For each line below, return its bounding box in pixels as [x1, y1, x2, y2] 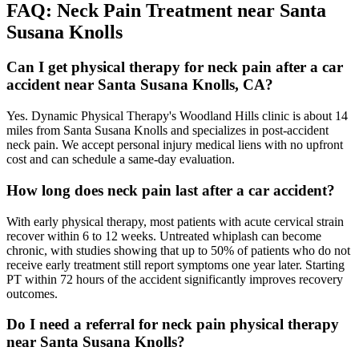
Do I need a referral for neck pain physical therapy [6, 316, 339, 333]
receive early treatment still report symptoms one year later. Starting [6, 257, 345, 272]
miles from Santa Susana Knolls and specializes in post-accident [6, 123, 329, 138]
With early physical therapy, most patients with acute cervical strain [6, 214, 344, 228]
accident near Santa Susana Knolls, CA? [6, 76, 273, 94]
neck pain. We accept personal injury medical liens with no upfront [6, 138, 343, 152]
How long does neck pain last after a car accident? [6, 181, 335, 199]
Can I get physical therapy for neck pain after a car [6, 58, 343, 76]
